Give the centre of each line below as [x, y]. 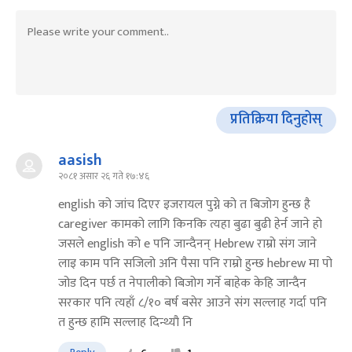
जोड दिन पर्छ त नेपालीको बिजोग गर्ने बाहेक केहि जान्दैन [182, 283]
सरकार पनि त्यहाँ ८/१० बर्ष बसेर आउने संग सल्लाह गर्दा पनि [192, 302]
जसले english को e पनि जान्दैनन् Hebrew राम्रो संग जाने [187, 244]
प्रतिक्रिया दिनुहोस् [276, 120]
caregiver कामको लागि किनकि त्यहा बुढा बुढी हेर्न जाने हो [190, 224]
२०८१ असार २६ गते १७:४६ [104, 176]
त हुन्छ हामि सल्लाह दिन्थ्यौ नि [125, 322]
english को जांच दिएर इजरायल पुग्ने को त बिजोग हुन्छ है [184, 204]
